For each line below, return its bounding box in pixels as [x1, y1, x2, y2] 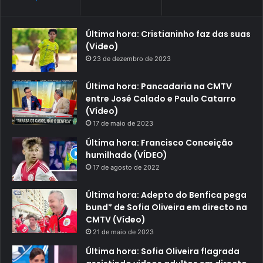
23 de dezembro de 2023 [93, 55, 171, 63]
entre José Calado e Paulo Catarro [86, 93, 236, 105]
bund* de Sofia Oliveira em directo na [86, 201, 247, 214]
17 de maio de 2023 [93, 119, 153, 128]
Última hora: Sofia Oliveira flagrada [86, 245, 240, 258]
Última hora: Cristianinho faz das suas [86, 28, 251, 41]
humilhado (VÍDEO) [86, 149, 167, 161]
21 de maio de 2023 [93, 228, 154, 237]
